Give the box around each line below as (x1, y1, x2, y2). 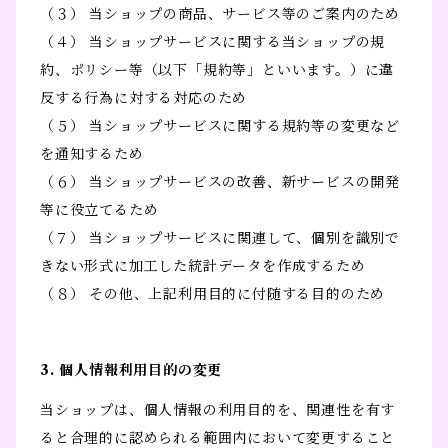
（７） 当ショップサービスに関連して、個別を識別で (40, 229, 400, 248)
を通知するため (40, 145, 144, 164)
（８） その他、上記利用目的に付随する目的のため (40, 285, 386, 304)
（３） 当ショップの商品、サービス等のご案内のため (40, 5, 400, 24)
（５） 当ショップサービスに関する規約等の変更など (40, 117, 400, 136)
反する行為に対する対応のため (40, 89, 248, 108)
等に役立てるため (40, 201, 159, 220)
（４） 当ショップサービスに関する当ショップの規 (40, 33, 386, 52)
